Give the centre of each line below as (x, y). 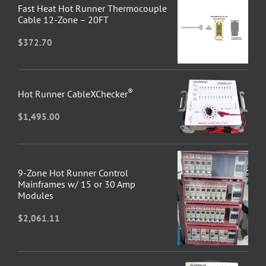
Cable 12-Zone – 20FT (63, 20)
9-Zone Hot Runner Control (73, 172)
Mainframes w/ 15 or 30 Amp (76, 184)
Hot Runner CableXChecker (72, 94)
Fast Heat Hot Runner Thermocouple (92, 9)
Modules (35, 195)
